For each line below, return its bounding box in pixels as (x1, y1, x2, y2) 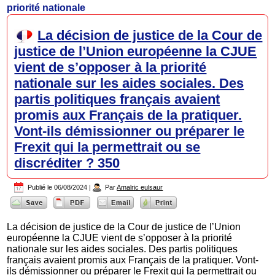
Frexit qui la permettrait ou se (14, 139, 201, 155)
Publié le (28, 184, 53, 192)
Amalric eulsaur (117, 184, 163, 192)
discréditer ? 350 (14, 155, 120, 171)
